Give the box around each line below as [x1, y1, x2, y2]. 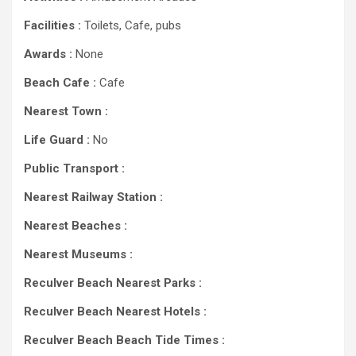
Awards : [24, 47, 72, 61]
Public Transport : [24, 161, 125, 176]
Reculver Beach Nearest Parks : [24, 276, 202, 290]
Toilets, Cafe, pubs [81, 18, 181, 33]
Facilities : [24, 18, 81, 33]
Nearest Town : [24, 104, 108, 118]
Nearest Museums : [24, 247, 133, 261]
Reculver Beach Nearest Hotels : [24, 304, 207, 319]
